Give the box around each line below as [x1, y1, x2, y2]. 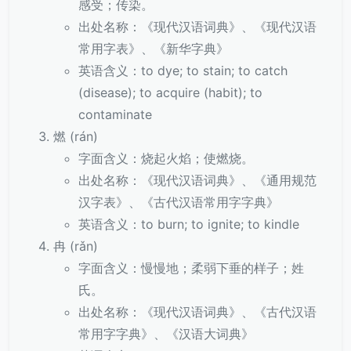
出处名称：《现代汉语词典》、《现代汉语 [78, 19, 317, 34]
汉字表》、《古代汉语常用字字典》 [78, 194, 279, 210]
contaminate [78, 107, 152, 122]
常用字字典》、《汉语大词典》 [78, 326, 254, 342]
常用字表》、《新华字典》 [78, 41, 229, 56]
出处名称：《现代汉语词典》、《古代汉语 [78, 304, 317, 320]
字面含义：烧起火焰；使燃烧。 [78, 150, 254, 166]
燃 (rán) [53, 128, 98, 144]
